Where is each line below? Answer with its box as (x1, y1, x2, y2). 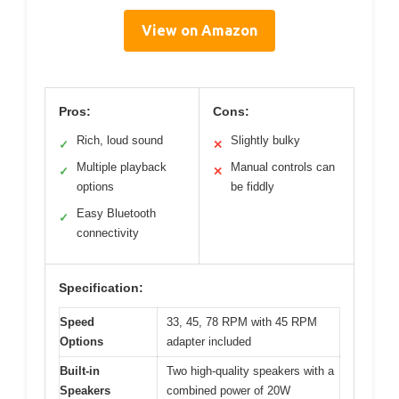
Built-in (60, 363, 100, 378)
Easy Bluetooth (77, 206, 156, 220)
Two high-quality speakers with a (167, 363, 334, 378)
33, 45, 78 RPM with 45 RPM (167, 314, 317, 329)
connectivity (77, 225, 139, 240)
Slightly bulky (231, 133, 300, 147)
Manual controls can (231, 159, 335, 174)
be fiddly (231, 179, 274, 193)
